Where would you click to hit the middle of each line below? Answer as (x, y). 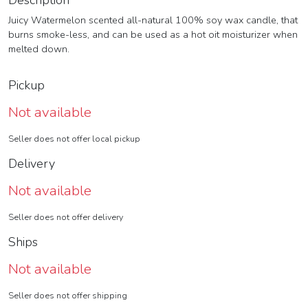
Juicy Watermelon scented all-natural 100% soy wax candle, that (153, 20)
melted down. (39, 49)
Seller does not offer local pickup (74, 139)
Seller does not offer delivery (66, 217)
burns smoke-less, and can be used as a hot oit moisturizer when (153, 35)
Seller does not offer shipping (68, 296)
